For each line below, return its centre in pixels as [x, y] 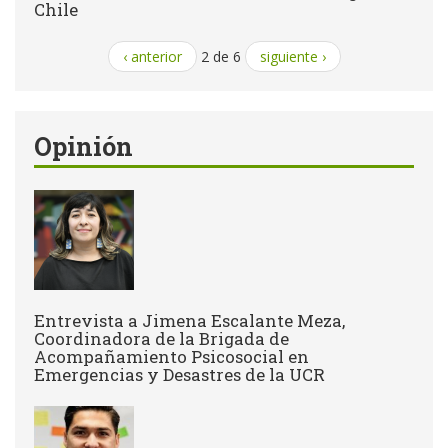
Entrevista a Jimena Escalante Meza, [189, 321]
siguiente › [292, 57]
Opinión [83, 147]
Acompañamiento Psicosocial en [171, 357]
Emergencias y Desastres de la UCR [179, 375]
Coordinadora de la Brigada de [161, 339]
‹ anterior [152, 57]
